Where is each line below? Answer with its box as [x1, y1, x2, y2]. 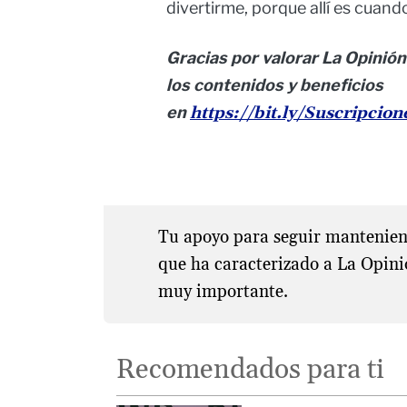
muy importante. [157, 280, 288, 303]
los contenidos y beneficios [166, 75, 383, 95]
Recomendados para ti [116, 352, 385, 388]
